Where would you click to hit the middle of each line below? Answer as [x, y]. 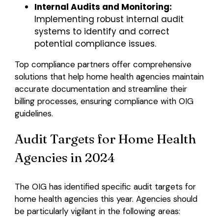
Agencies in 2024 [65, 157]
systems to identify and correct [102, 31]
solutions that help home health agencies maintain [109, 76]
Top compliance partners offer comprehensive [103, 64]
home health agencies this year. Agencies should [106, 199]
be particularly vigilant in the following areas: [97, 211]
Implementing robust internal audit [109, 19]
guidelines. [34, 113]
